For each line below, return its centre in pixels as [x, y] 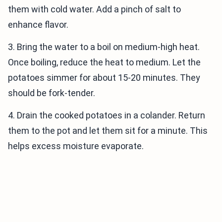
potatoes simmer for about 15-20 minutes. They [104, 78]
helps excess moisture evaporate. [76, 146]
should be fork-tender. [52, 93]
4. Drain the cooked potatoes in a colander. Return [107, 115]
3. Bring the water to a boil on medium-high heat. [104, 47]
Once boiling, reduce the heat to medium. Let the [104, 62]
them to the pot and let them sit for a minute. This [108, 131]
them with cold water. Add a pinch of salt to [94, 9]
